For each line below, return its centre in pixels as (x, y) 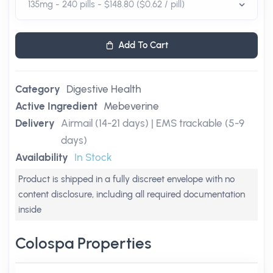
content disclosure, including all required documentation (132, 194)
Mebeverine (131, 106)
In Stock (93, 157)
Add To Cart (143, 45)
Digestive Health (104, 89)
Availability (42, 157)
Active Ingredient (56, 106)
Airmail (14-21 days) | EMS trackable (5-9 (153, 123)
